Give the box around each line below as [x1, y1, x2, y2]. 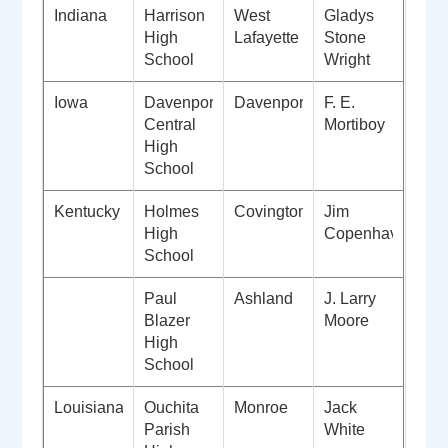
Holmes [144, 203, 200, 221]
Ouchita [144, 399, 200, 417]
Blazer [144, 312, 191, 330]
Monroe [234, 399, 289, 417]
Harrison [144, 7, 206, 25]
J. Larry [324, 290, 377, 308]
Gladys [324, 7, 375, 25]
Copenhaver [324, 225, 413, 243]
